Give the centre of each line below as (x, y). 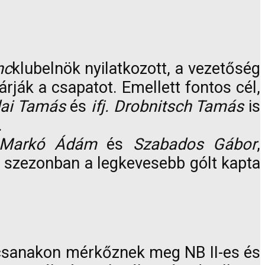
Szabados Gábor (195, 145)
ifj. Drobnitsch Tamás (168, 107)
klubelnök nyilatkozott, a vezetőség (136, 69)
